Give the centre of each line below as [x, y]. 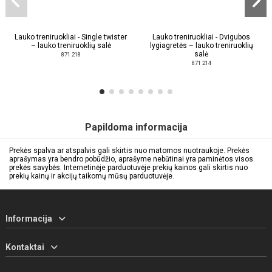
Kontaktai [25, 247]
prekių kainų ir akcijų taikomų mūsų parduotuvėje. [92, 176]
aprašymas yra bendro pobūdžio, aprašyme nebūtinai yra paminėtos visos [131, 159]
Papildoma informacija [136, 127]
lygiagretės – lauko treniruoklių [201, 45]
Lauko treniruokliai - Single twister [71, 37]
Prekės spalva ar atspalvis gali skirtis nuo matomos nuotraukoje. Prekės [129, 150]
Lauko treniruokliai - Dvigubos [201, 37]
